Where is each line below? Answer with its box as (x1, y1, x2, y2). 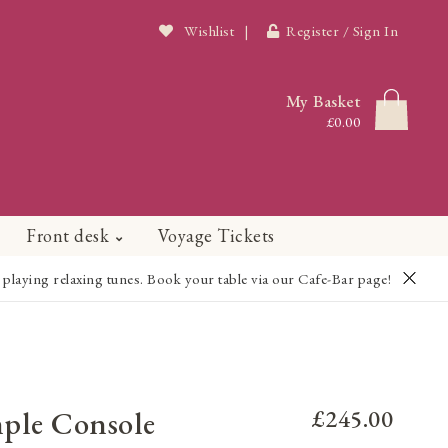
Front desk (26, 224, 109, 247)
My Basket (285, 89, 360, 112)
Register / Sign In (286, 21, 398, 40)
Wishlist (180, 21, 234, 40)
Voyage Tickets (157, 224, 275, 247)
